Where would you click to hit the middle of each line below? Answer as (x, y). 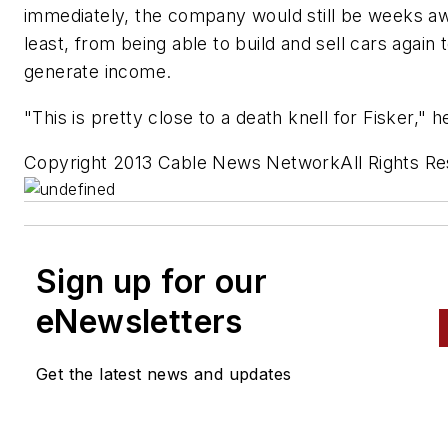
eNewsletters (139, 322)
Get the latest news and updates (164, 374)
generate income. (98, 71)
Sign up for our (151, 282)
